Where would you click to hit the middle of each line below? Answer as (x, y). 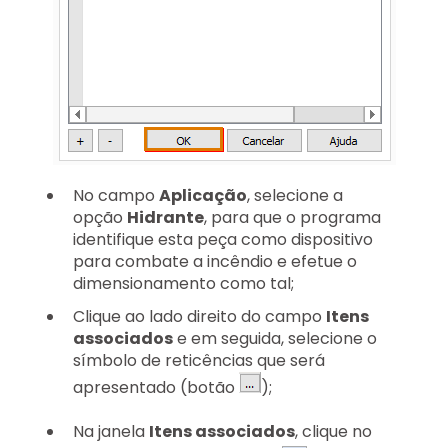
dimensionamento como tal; (183, 283)
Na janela (111, 432)
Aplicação (203, 195)
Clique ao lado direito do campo (199, 316)
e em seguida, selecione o (275, 338)
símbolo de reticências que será (199, 360)
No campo (116, 195)
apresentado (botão (156, 387)
